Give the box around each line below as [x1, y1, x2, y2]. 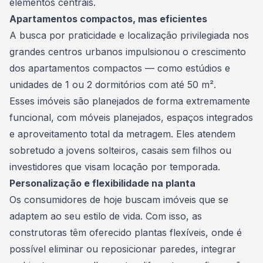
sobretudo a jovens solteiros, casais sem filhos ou [9, 144, 231, 156]
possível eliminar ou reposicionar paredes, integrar [9, 243, 236, 255]
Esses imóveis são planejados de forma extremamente [9, 95, 250, 107]
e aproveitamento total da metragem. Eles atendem [9, 128, 235, 140]
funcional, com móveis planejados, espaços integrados [9, 112, 253, 123]
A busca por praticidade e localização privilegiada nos [9, 29, 249, 41]
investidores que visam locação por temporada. [9, 161, 223, 173]
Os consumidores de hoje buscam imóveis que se [9, 194, 228, 205]
